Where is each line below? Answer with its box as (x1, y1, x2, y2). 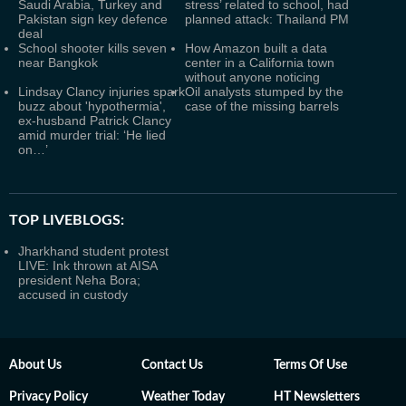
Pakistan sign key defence (18, 12, 168, 26)
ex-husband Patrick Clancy (18, 113, 171, 128)
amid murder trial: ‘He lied (18, 128, 166, 142)
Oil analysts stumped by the (185, 84, 343, 99)
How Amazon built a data (185, 41, 327, 55)
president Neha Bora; (18, 273, 140, 287)
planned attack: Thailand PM (185, 12, 349, 26)
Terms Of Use (274, 359, 347, 372)
